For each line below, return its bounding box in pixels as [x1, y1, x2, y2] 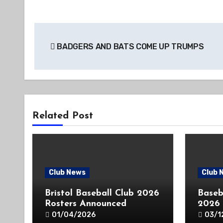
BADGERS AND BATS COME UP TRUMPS [55, 42, 204, 51]
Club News [49, 168, 86, 177]
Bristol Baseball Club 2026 [45, 189, 159, 198]
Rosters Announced [45, 199, 126, 209]
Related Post [32, 111, 93, 121]
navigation [34, 45, 114, 61]
